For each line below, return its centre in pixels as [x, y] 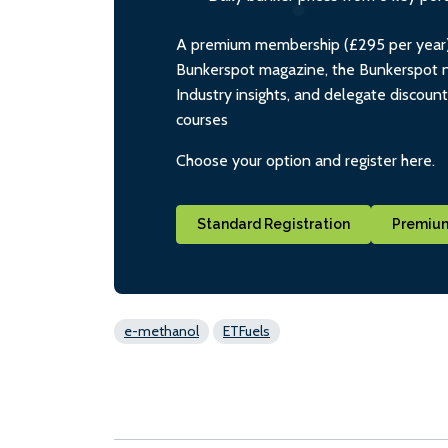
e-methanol [161, 330]
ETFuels [246, 330]
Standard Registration [273, 223]
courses [202, 119]
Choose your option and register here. [305, 160]
